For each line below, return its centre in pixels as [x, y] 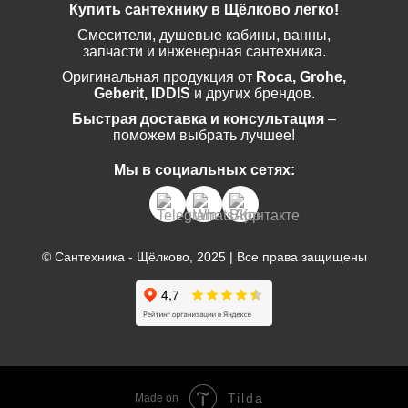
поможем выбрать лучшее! [204, 135]
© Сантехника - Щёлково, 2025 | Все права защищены [204, 257]
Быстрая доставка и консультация [198, 119]
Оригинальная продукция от [159, 77]
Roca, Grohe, [301, 77]
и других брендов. [252, 93]
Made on [157, 398]
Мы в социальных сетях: [204, 170]
